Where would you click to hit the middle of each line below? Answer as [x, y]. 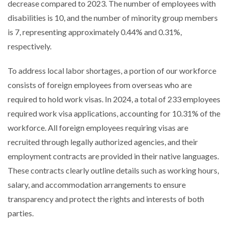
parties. [21, 213]
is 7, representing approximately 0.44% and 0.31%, [95, 32]
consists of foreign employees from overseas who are [100, 85]
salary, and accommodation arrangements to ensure [97, 184]
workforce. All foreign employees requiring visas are [98, 127]
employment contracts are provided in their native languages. [113, 156]
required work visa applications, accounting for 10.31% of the [114, 113]
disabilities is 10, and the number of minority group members [113, 18]
